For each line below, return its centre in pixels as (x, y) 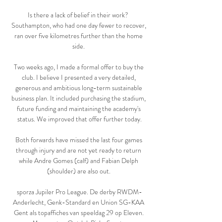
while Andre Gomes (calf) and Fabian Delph (79, 161)
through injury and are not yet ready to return (79, 150)
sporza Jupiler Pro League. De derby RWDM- (79, 192)
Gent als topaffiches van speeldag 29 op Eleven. (79, 213)
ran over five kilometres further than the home (79, 36)
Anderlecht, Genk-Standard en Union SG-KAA (79, 202)
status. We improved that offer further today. (79, 119)
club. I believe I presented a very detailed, (79, 78)
